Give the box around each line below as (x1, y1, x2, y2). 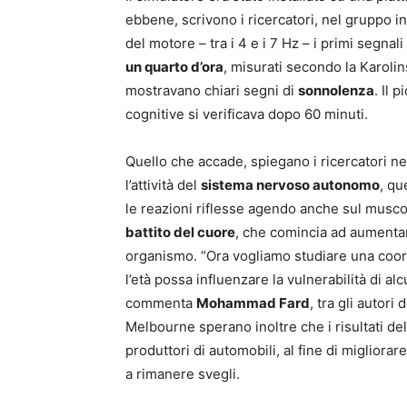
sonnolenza (298, 82, 374, 100)
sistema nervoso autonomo (201, 176, 380, 194)
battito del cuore (125, 223, 235, 242)
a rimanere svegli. (125, 365, 240, 383)
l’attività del (125, 176, 201, 194)
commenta (125, 294, 196, 313)
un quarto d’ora (125, 58, 223, 76)
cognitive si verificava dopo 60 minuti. (125, 105, 368, 124)
